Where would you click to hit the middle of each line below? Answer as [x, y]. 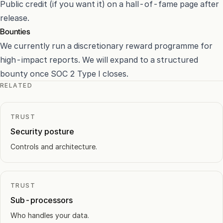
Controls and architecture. [54, 147]
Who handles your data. [50, 215]
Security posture [42, 131]
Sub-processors [42, 200]
